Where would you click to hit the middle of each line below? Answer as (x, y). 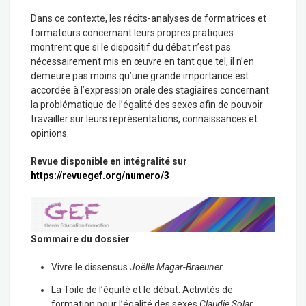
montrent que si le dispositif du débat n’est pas (131, 47)
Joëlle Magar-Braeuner (176, 267)
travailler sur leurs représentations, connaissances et (144, 119)
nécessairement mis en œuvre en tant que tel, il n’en (142, 61)
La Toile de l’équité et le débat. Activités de (142, 289)
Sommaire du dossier (80, 239)
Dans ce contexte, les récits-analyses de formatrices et (149, 18)
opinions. (50, 133)
